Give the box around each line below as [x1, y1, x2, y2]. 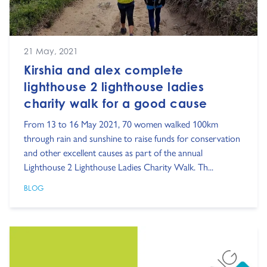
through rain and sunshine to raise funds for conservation [24, 131, 240, 145]
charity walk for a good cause [24, 95, 207, 111]
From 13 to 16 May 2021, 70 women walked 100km [24, 116, 218, 131]
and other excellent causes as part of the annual [24, 145, 203, 159]
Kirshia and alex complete [24, 62, 184, 77]
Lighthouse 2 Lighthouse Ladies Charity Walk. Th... [24, 159, 213, 173]
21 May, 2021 [24, 45, 78, 56]
